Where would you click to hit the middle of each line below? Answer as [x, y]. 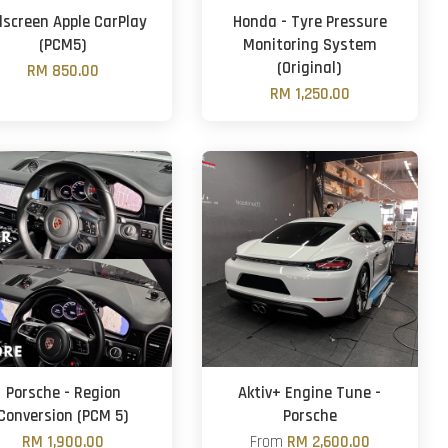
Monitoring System [309, 45]
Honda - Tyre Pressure [309, 22]
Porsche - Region [63, 393]
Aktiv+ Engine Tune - [310, 393]
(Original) [310, 68]
